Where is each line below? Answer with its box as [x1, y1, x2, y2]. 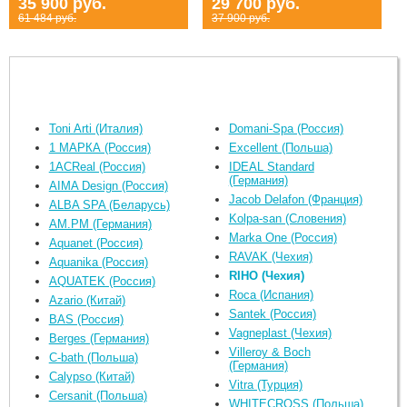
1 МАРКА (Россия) [48, 140, 151, 154]
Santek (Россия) [228, 306, 316, 321]
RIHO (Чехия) [228, 268, 304, 283]
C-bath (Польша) [48, 350, 138, 364]
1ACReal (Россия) [48, 159, 145, 174]
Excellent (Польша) [228, 140, 333, 154]
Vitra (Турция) [228, 377, 303, 392]
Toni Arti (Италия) [48, 121, 143, 135]
